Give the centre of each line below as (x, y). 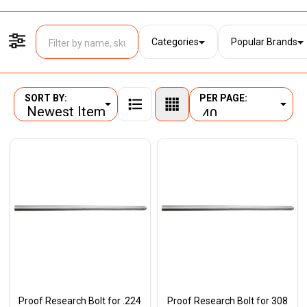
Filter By (166, 62)
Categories (175, 41)
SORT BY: (46, 98)
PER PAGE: (223, 98)
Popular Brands (264, 41)
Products (44, 111)
